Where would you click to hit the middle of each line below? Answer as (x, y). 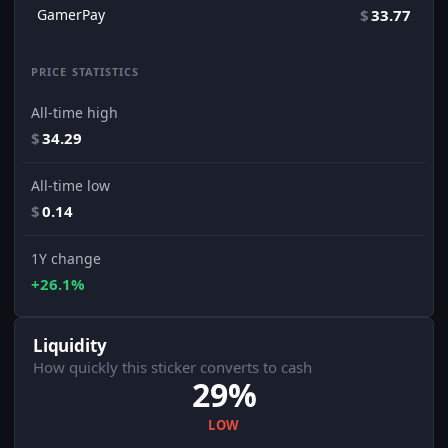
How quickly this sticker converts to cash (172, 367)
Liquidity (70, 346)
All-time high (74, 113)
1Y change (66, 259)
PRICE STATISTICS (85, 72)
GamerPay (71, 15)
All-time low (70, 186)
